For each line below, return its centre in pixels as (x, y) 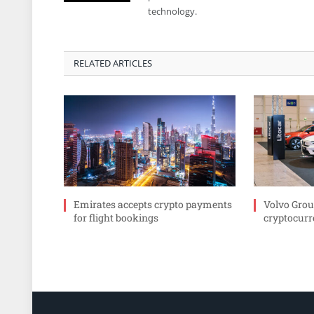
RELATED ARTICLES (113, 63)
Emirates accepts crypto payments (153, 205)
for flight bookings (116, 218)
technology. (172, 12)
